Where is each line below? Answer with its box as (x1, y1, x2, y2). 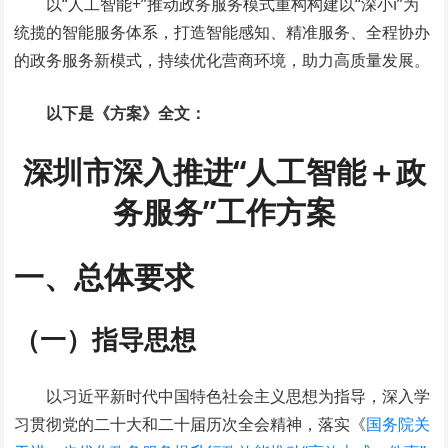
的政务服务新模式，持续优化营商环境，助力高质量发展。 (14, 49, 431, 72)
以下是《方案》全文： (46, 102, 207, 125)
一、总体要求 (14, 256, 195, 298)
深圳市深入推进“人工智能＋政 (22, 151, 426, 193)
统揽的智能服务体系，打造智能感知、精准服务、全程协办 (14, 21, 431, 44)
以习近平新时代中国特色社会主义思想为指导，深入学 (46, 385, 431, 408)
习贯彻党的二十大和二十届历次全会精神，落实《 (14, 413, 367, 436)
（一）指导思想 (14, 321, 197, 358)
